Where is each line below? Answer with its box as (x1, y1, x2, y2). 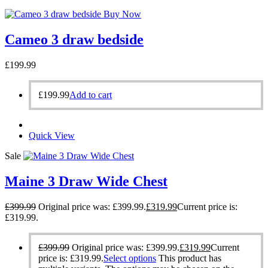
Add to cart (69, 89, 112, 100)
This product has (159, 252, 221, 263)
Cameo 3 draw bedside (5, 31, 144, 47)
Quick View (29, 130, 75, 141)
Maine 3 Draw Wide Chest (5, 173, 167, 189)
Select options (103, 252, 156, 263)
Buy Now (103, 8, 141, 19)
